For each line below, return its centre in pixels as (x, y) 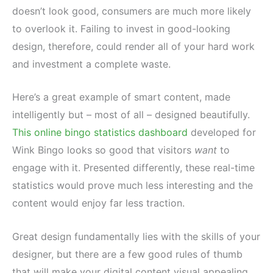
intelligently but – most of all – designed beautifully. (131, 115)
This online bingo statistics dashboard (100, 133)
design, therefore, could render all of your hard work (133, 46)
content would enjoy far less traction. (98, 203)
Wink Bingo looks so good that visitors (103, 150)
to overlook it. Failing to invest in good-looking (121, 28)
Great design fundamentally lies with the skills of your (136, 237)
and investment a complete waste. (91, 64)
